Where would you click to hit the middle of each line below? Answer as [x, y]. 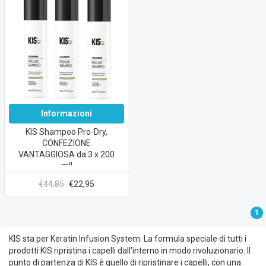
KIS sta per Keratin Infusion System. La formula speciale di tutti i [128, 239]
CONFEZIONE [66, 143]
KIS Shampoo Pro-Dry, [66, 132]
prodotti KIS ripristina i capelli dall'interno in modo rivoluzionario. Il [130, 251]
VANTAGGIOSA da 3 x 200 [66, 155]
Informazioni [66, 114]
